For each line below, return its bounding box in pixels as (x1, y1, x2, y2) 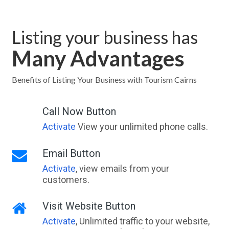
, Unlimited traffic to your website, (75, 216, 210, 227)
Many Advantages (11, 45, 185, 72)
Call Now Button (42, 105, 116, 118)
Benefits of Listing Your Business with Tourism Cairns (11, 75, 197, 85)
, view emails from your (75, 163, 169, 174)
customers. (42, 174, 89, 186)
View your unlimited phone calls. (75, 121, 208, 132)
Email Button (42, 147, 100, 160)
